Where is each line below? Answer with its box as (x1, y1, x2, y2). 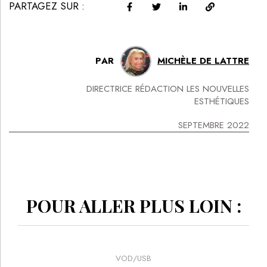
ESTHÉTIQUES (194, 94, 249, 108)
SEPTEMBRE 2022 (178, 118, 249, 132)
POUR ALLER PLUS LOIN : (26, 193, 241, 218)
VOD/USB (116, 252, 151, 264)
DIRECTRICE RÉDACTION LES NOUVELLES (86, 82, 249, 95)
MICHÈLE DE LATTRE (157, 54, 249, 68)
